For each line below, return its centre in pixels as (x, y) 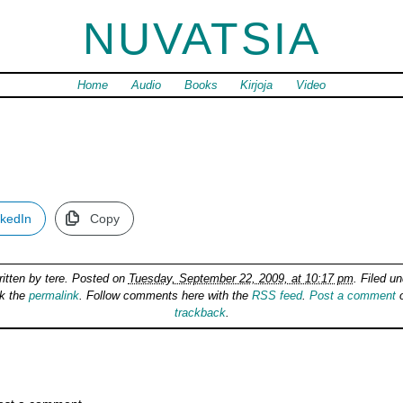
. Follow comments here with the (166, 296)
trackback (200, 313)
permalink (54, 296)
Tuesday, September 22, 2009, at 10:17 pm (241, 279)
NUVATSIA (201, 39)
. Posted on (96, 279)
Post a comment (353, 296)
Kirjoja (257, 85)
